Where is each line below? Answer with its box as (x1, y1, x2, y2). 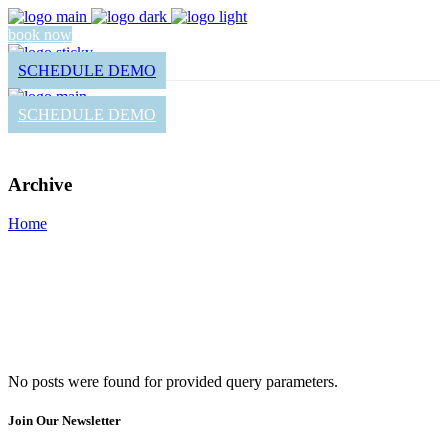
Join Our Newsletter (8, 413, 121, 429)
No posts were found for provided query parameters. (8, 373, 338, 391)
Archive (8, 174, 72, 196)
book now (8, 26, 72, 43)
